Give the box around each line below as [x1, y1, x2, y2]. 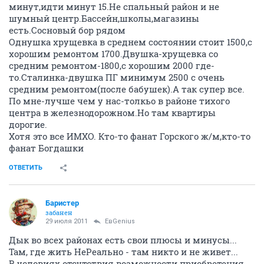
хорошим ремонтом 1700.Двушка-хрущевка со [9, 48, 218, 60]
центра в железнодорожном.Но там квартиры [9, 107, 216, 118]
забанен [45, 208, 72, 217]
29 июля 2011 [45, 217, 88, 225]
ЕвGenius [105, 217, 135, 225]
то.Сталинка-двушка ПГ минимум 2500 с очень [9, 71, 225, 83]
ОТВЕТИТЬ [9, 164, 42, 171]
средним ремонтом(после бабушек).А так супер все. [9, 83, 245, 95]
